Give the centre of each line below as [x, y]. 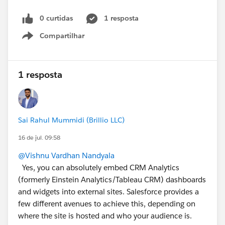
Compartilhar [62, 36]
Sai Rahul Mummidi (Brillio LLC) [71, 120]
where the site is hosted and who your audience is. [107, 216]
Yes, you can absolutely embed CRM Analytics [99, 168]
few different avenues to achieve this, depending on [107, 204]
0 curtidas [56, 18]
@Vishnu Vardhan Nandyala [66, 156]
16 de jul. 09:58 [39, 138]
